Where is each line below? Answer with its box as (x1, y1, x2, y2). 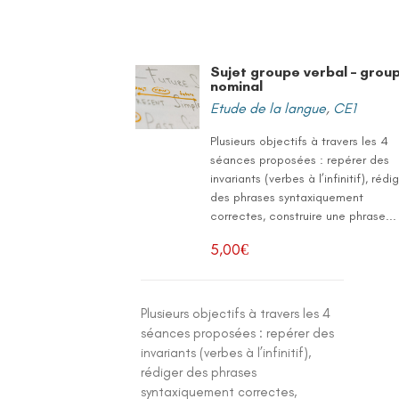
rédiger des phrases (141, 364, 257, 380)
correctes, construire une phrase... (210, 208, 397, 224)
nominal (210, 77, 264, 94)
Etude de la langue (210, 100, 327, 117)
